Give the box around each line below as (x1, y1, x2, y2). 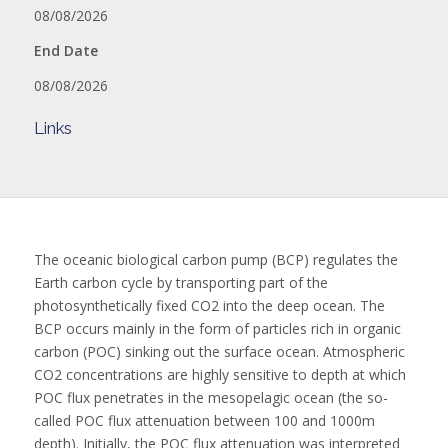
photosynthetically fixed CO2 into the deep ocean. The (33, 295, 385, 315)
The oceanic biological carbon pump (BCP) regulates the (33, 249, 398, 269)
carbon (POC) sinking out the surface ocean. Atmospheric (33, 341, 405, 361)
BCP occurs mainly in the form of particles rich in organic (33, 318, 401, 338)
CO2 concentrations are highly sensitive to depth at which (33, 364, 406, 384)
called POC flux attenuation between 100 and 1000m (33, 410, 375, 430)
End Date (33, 41, 98, 61)
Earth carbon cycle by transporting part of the (33, 272, 328, 292)
